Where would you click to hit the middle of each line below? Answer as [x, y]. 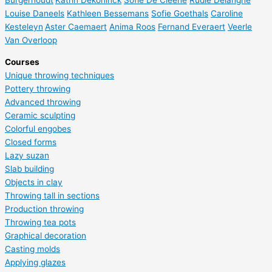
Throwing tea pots [40, 222]
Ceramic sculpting [40, 115]
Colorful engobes [38, 128]
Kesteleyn [24, 27]
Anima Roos [132, 27]
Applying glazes [35, 262]
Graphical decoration [46, 235]
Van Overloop [31, 40]
